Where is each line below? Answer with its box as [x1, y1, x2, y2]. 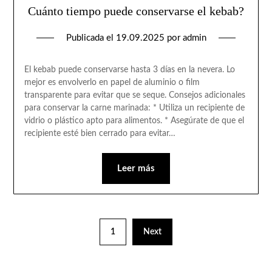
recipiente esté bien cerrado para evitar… [24, 129, 175, 138]
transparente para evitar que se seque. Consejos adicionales [24, 90, 245, 100]
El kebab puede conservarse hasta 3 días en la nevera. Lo [24, 65, 235, 74]
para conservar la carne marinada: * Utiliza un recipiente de [24, 103, 245, 112]
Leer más [117, 163, 155, 173]
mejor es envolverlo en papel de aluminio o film [24, 78, 200, 87]
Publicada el [66, 33, 116, 42]
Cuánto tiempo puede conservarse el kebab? [28, 4, 244, 18]
